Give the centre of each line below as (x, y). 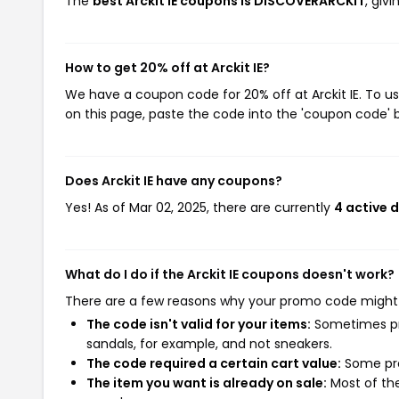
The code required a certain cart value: (214, 363)
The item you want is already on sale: (207, 383)
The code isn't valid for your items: (199, 324)
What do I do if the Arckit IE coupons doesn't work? (230, 274)
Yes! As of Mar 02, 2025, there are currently (199, 208)
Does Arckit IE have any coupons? (174, 181)
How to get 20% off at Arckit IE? (167, 68)
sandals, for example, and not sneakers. (209, 344)
